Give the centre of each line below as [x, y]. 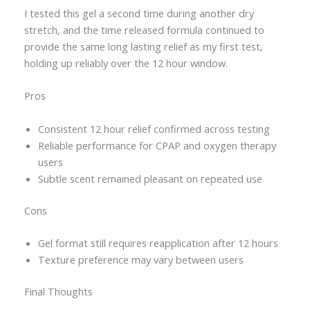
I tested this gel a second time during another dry [139, 13]
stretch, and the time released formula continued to [144, 30]
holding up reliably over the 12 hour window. [126, 63]
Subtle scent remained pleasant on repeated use [150, 178]
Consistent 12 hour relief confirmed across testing [154, 128]
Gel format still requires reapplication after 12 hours [158, 243]
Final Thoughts [58, 291]
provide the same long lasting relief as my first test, [143, 47]
